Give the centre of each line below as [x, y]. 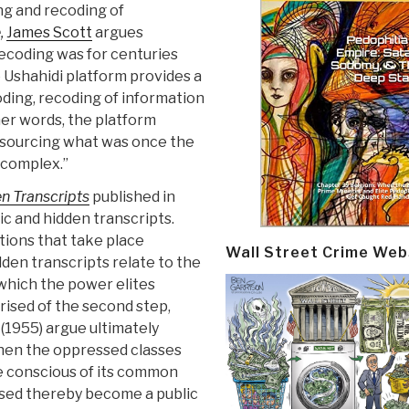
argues [118, 33]
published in [134, 197]
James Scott [49, 33]
